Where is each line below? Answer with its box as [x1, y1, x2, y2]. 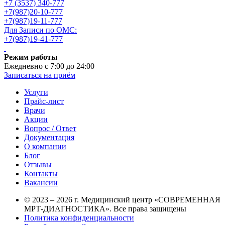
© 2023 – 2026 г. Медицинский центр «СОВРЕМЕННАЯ [24, 195, 220, 204]
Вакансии [24, 178, 58, 187]
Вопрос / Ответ [24, 124, 76, 133]
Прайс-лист [24, 97, 64, 106]
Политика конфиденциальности [24, 213, 134, 222]
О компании [24, 142, 66, 151]
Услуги [24, 88, 48, 97]
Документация [24, 133, 74, 142]
